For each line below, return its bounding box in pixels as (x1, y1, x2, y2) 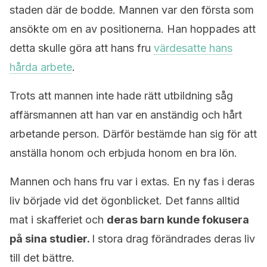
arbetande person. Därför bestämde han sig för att (10, 128, 257, 140)
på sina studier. (10, 232, 92, 245)
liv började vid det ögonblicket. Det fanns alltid (10, 194, 240, 207)
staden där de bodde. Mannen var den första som (10, 4, 254, 16)
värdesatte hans (154, 42, 232, 54)
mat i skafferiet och (10, 213, 107, 226)
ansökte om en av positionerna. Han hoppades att (10, 23, 256, 35)
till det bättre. (10, 252, 74, 264)
